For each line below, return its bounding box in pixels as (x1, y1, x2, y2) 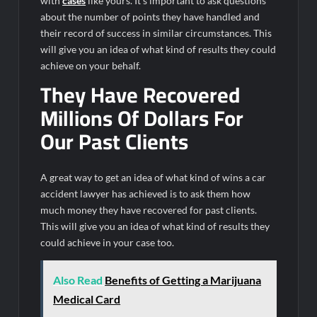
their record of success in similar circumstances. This (40, 26, 272, 39)
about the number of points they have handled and (40, 10, 260, 23)
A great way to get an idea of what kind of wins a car (40, 171, 267, 184)
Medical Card (53, 292, 121, 306)
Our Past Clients (40, 121, 189, 161)
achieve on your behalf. (40, 59, 142, 71)
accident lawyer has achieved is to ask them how (40, 188, 251, 200)
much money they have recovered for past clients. (40, 204, 258, 217)
